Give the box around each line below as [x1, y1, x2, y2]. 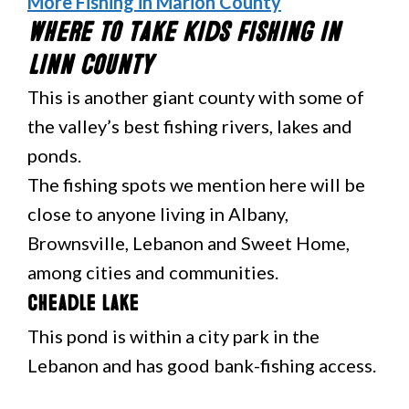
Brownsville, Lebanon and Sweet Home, [27, 232, 350, 254]
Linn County [27, 49, 152, 82]
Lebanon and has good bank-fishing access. [27, 354, 376, 376]
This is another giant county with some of [27, 86, 364, 108]
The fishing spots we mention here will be [27, 173, 365, 195]
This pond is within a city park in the [27, 325, 320, 347]
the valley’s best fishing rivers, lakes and [27, 115, 352, 137]
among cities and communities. [27, 261, 278, 283]
